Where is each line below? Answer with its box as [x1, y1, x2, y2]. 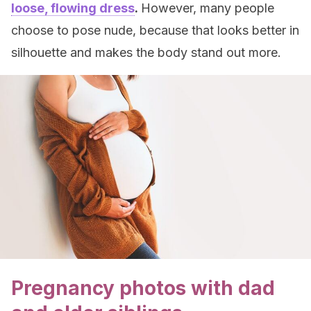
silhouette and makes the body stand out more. [11, 45, 281, 60]
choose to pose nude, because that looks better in [11, 23, 299, 37]
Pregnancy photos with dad [11, 276, 275, 300]
